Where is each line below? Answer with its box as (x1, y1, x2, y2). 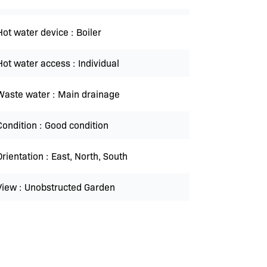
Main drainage (58, 88, 120, 100)
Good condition (45, 119, 108, 131)
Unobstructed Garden (24, 181, 115, 193)
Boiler (76, 26, 101, 38)
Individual (78, 57, 119, 69)
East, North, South (51, 150, 128, 162)
